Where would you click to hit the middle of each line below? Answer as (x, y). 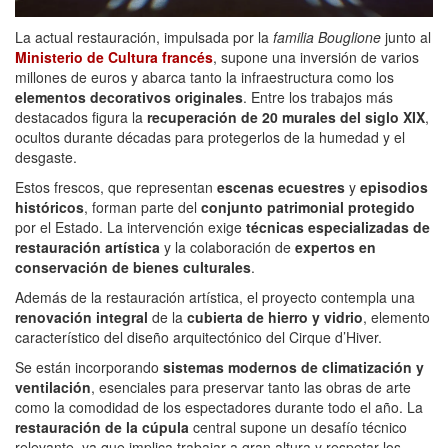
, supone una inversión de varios (316, 57)
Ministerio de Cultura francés (114, 57)
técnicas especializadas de (338, 227)
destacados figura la (81, 117)
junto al (406, 37)
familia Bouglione (327, 37)
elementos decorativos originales (129, 97)
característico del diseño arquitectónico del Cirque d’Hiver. (198, 337)
